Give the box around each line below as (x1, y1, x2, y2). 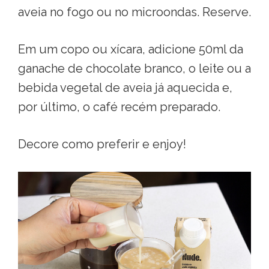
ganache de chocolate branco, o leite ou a (18, 61, 251, 76)
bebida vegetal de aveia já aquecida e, (18, 80, 232, 95)
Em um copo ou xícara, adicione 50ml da (18, 41, 243, 56)
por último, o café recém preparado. (18, 99, 223, 114)
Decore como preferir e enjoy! (18, 136, 186, 151)
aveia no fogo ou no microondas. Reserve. (18, 4, 251, 19)
